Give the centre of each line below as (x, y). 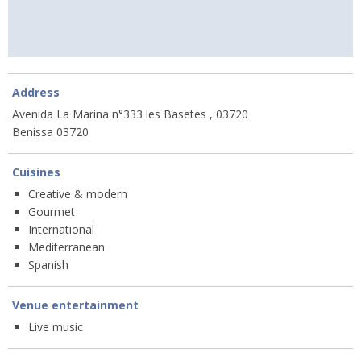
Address (36, 93)
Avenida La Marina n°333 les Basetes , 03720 (130, 114)
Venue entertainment (75, 305)
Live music (56, 327)
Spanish (48, 265)
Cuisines (36, 172)
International (61, 230)
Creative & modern (78, 194)
